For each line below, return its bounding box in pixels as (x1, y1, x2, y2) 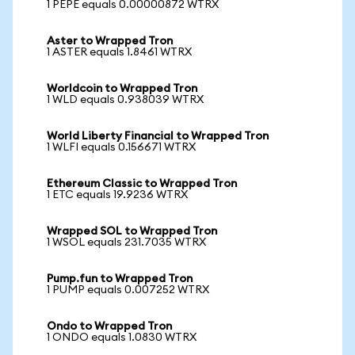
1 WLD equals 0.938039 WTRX (47, 94, 204, 105)
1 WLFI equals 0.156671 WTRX (47, 142, 196, 153)
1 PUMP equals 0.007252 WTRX (47, 284, 209, 296)
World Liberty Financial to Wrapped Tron (47, 131, 269, 142)
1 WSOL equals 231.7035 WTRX (47, 237, 206, 248)
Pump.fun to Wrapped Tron (47, 273, 193, 284)
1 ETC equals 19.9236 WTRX (47, 189, 188, 200)
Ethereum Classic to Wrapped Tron (47, 178, 237, 189)
